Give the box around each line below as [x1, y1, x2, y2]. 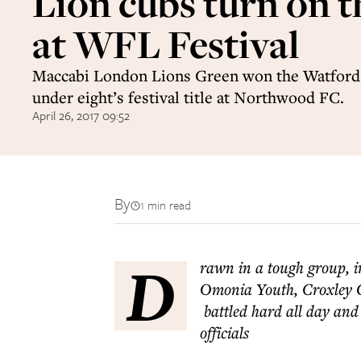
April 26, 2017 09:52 [32, 106, 130, 124]
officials [200, 322, 249, 343]
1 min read [140, 196, 191, 214]
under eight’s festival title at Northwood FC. [32, 86, 344, 108]
